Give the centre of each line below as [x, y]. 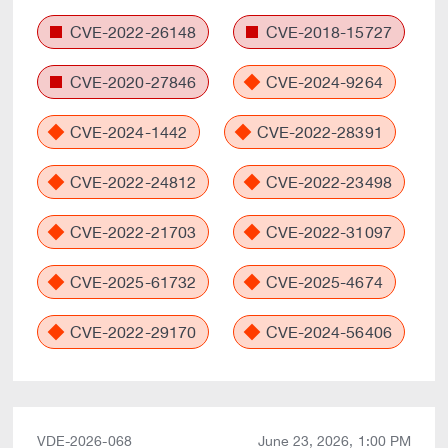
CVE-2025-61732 [131, 282]
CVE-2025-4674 [322, 282]
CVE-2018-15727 [326, 32]
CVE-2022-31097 [326, 232]
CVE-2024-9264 [322, 82]
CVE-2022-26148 [131, 32]
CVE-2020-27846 [131, 82]
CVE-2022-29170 [131, 332]
